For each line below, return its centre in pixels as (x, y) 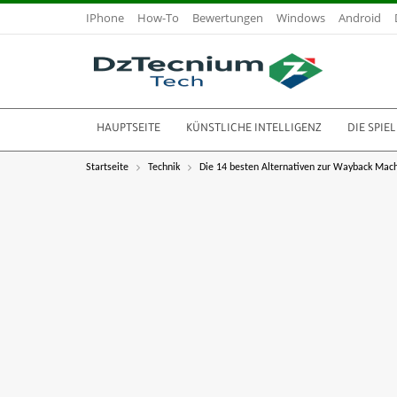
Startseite (107, 167)
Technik (164, 167)
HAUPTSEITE (128, 129)
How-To (158, 18)
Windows (301, 18)
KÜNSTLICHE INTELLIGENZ (254, 129)
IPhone (105, 18)
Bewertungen (228, 18)
